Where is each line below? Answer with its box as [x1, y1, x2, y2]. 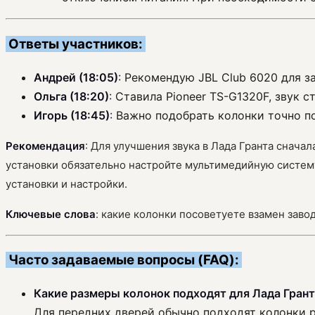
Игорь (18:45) [34, 108, 110, 122]
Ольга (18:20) [34, 89, 109, 103]
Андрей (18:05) [34, 70, 118, 84]
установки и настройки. [6, 176, 127, 191]
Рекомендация [6, 139, 85, 153]
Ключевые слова [6, 207, 96, 221]
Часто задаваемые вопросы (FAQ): [6, 252, 242, 269]
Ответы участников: [6, 35, 146, 52]
